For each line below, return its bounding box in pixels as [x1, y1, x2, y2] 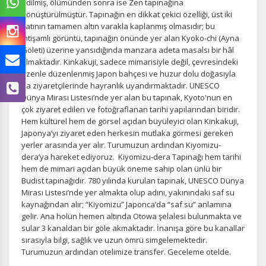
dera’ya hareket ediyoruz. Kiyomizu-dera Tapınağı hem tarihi [21, 151, 241, 162]
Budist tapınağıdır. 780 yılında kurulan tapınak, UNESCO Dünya [21, 175, 244, 186]
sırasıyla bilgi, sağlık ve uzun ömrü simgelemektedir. [21, 235, 207, 245]
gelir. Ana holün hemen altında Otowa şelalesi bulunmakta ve [21, 211, 242, 221]
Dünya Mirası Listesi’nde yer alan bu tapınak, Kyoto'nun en [21, 92, 232, 103]
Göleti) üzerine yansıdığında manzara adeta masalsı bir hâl [21, 45, 234, 55]
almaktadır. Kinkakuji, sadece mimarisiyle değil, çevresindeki [21, 56, 238, 67]
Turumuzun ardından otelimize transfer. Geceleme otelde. [21, 246, 231, 257]
